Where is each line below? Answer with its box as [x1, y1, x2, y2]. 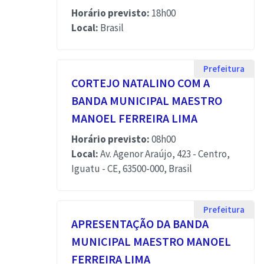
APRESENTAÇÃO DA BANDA [71, 216, 209, 231]
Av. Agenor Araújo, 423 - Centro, [98, 147, 230, 160]
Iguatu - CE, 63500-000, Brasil [71, 162, 192, 175]
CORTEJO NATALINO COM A [71, 75, 210, 90]
